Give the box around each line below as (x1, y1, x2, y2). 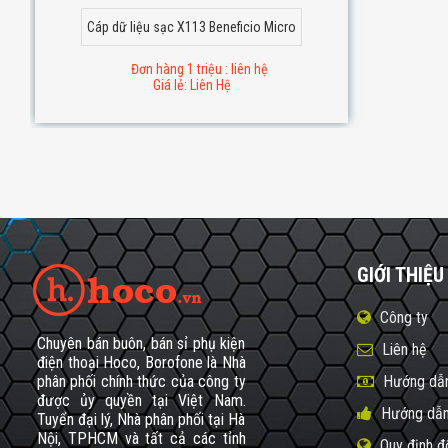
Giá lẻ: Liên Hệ (152, 76, 231, 93)
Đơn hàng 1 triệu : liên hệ (130, 60, 268, 77)
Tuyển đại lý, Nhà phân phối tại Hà (37, 409, 246, 429)
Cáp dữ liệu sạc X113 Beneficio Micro (87, 18, 297, 35)
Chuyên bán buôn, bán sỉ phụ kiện (37, 333, 246, 353)
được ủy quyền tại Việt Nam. (37, 390, 246, 410)
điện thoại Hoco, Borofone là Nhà (37, 352, 246, 372)
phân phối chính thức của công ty (37, 371, 246, 391)
